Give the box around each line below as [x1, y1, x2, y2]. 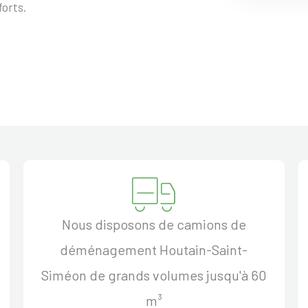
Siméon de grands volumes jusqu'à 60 [41, 266, 267, 283]
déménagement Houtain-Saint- [60, 241, 248, 258]
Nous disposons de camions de [61, 215, 246, 232]
